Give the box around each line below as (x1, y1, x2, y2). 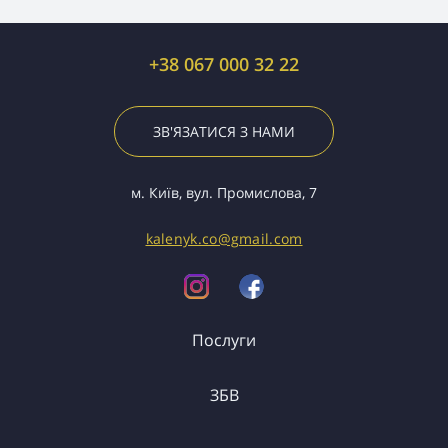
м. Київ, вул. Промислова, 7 (131, 183, 317, 202)
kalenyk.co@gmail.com (145, 229, 303, 248)
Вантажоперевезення (157, 398, 291, 416)
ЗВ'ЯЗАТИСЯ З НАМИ (153, 122, 295, 141)
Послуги (192, 329, 256, 351)
